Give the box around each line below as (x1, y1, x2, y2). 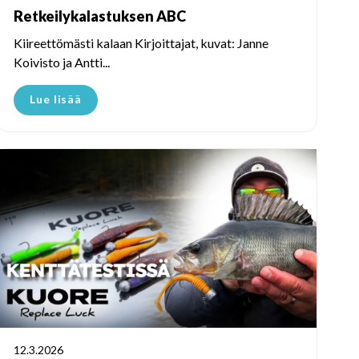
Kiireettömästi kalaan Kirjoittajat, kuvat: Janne (14, 34, 268, 50)
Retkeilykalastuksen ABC (14, 6, 186, 25)
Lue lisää (30, 91, 83, 106)
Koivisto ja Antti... (14, 54, 110, 70)
